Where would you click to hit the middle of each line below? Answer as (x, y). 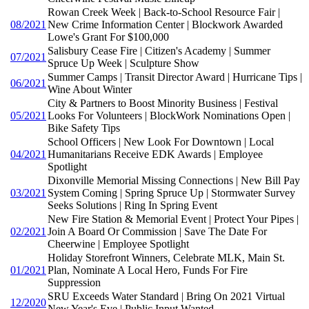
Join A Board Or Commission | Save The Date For (157, 232)
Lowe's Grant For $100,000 (108, 37)
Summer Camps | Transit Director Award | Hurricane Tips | (175, 77)
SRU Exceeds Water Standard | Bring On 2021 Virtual (166, 297)
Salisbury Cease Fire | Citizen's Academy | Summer (159, 51)
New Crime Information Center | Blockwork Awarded (165, 25)
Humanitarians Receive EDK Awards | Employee (155, 154)
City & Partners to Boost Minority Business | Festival (163, 103)
